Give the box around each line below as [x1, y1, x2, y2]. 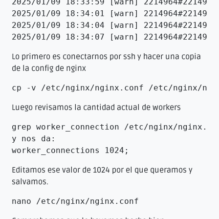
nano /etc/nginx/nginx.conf [12, 196, 139, 206]
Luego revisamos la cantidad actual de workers [12, 102, 181, 112]
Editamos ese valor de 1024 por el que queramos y [12, 165, 193, 175]
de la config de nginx [12, 63, 86, 73]
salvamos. [12, 176, 48, 187]
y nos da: [12, 133, 56, 143]
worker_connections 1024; [12, 145, 129, 155]
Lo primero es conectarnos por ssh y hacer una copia [12, 51, 201, 62]
